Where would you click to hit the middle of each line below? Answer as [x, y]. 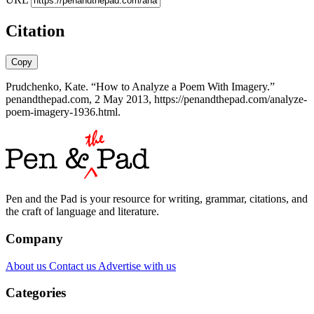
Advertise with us [137, 266]
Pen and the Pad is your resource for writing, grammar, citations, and [157, 199]
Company [34, 238]
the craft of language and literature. [82, 212]
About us [27, 266]
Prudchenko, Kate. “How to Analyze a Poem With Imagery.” [140, 87]
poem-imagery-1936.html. [63, 112]
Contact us [74, 266]
